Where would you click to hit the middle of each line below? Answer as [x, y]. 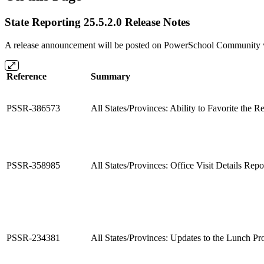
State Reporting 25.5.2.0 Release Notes [97, 22]
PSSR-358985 [33, 165]
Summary [110, 76]
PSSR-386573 [33, 108]
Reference [27, 76]
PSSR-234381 [33, 237]
